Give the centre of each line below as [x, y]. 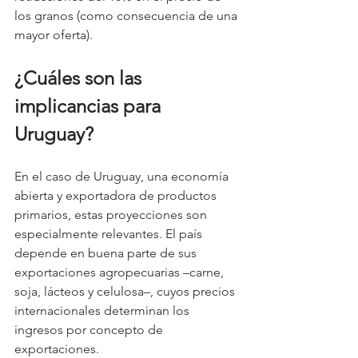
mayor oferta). [54, 34]
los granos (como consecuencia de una [127, 15]
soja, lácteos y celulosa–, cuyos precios [126, 291]
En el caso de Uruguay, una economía [123, 176]
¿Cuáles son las [80, 78]
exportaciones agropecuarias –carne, [121, 272]
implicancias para [90, 105]
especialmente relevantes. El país [110, 233]
